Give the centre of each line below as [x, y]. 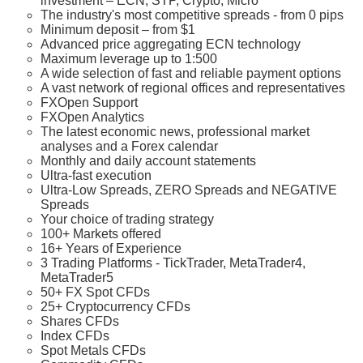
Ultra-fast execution [96, 176]
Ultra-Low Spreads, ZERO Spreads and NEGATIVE [189, 190]
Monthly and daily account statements [148, 161]
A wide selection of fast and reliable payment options [191, 74]
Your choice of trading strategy [127, 220]
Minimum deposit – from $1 [118, 30]
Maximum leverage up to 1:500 [129, 59]
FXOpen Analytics [92, 117]
